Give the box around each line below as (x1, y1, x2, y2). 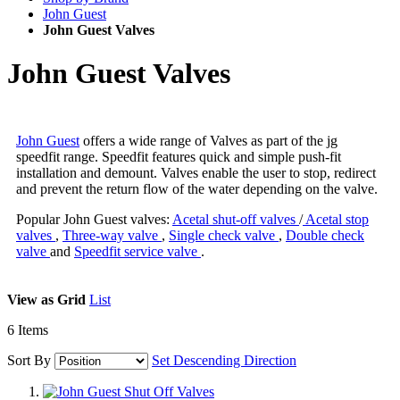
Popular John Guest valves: (16, 211, 172, 227)
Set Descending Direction (152, 352, 296, 368)
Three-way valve (62, 227, 162, 243)
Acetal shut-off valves (172, 211, 299, 227)
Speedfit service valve (74, 243, 201, 259)
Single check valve (169, 227, 279, 243)
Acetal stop (303, 211, 369, 227)
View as (7, 291, 54, 307)
